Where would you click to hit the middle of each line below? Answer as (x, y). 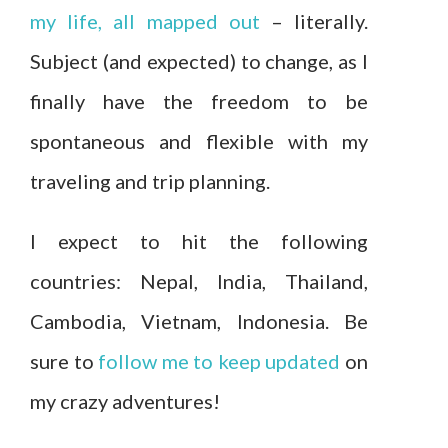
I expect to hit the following (199, 240)
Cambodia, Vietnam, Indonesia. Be (199, 320)
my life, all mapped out (145, 20)
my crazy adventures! (125, 400)
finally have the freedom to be (199, 100)
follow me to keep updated (219, 360)
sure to (64, 360)
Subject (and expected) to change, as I (199, 60)
